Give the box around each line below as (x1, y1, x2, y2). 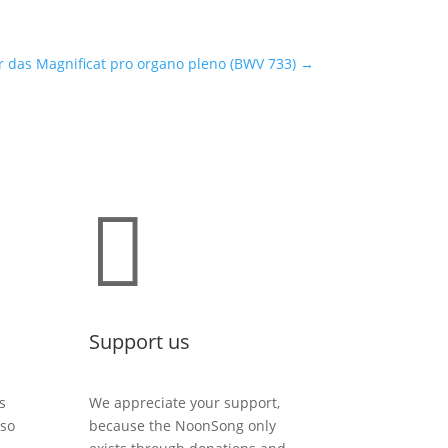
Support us (89, 327, 191, 355)
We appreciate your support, (89, 393, 281, 413)
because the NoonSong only (89, 416, 277, 436)
